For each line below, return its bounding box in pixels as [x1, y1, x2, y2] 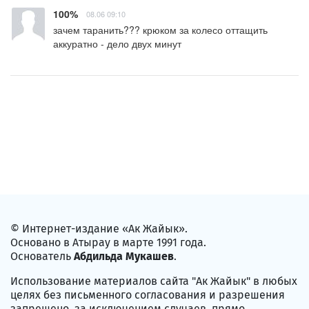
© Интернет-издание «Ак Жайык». [10, 222, 188, 236]
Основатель [10, 250, 74, 263]
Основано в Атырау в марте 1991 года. [10, 236, 206, 250]
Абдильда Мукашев [74, 250, 174, 263]
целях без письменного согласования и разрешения [10, 288, 285, 302]
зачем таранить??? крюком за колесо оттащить [53, 23, 268, 37]
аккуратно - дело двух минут [53, 37, 181, 51]
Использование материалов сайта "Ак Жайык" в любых [10, 275, 297, 288]
